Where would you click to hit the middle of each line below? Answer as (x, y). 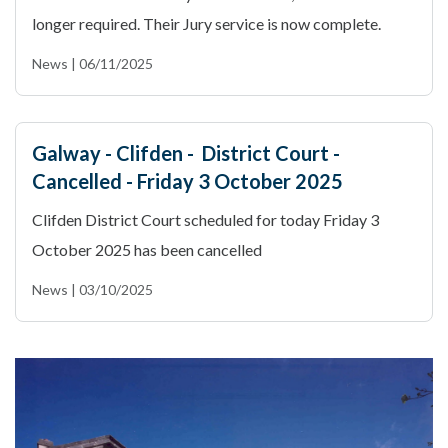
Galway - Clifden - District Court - (186, 153)
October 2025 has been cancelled (147, 249)
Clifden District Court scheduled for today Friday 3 (205, 219)
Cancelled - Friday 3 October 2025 (187, 181)
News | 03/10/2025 (92, 289)
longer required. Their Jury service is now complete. (206, 23)
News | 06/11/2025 (92, 63)
